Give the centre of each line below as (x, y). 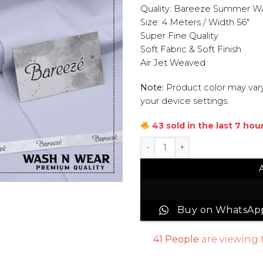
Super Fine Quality (179, 36)
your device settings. (185, 101)
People (182, 240)
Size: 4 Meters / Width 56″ (195, 23)
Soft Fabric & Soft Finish (191, 50)
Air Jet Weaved (173, 63)
